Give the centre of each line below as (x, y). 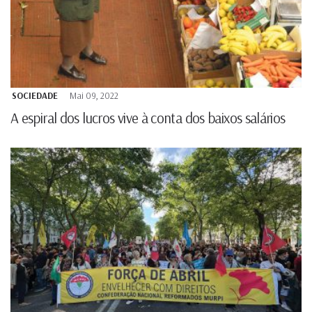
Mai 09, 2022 (94, 95)
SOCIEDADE (35, 95)
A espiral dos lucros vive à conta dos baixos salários (148, 117)
